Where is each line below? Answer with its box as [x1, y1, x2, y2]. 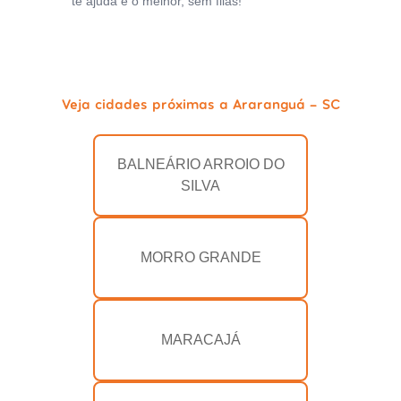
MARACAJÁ [160, 332, 241, 348]
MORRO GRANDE [140, 250, 261, 266]
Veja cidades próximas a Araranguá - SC [61, 95, 340, 113]
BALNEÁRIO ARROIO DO [116, 157, 285, 173]
